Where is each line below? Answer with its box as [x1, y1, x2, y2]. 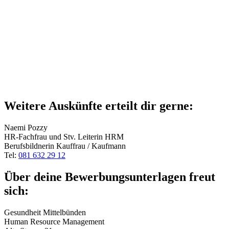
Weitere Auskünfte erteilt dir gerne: [4, 99, 193, 113]
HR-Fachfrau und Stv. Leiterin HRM [4, 132, 124, 142]
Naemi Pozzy [4, 123, 48, 132]
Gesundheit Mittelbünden [4, 208, 86, 217]
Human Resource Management [4, 217, 104, 226]
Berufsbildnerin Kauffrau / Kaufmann [4, 142, 126, 151]
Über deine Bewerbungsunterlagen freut [4, 170, 215, 184]
